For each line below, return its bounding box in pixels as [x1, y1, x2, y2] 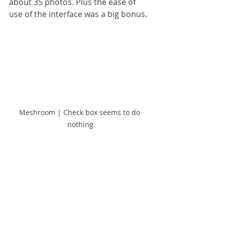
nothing [67, 120, 93, 130]
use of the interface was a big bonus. [9, 9, 147, 20]
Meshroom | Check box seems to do [19, 107, 142, 118]
